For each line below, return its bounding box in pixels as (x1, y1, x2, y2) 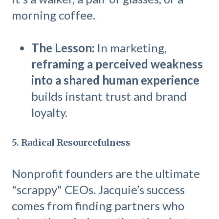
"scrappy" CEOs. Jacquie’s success (12, 182, 185, 197)
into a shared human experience (31, 72, 199, 87)
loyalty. (31, 105, 67, 119)
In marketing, (94, 40, 167, 55)
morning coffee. (12, 8, 95, 22)
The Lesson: (31, 40, 94, 55)
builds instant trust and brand (31, 88, 187, 103)
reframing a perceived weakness (31, 56, 203, 71)
